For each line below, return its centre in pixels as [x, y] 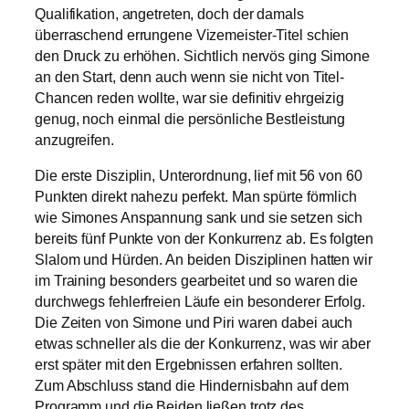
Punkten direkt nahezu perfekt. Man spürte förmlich [196, 197]
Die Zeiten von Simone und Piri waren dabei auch [194, 323]
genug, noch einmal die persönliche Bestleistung [190, 119]
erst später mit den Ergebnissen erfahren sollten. [189, 365]
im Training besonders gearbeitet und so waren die [197, 281]
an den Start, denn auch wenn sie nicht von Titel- [190, 77]
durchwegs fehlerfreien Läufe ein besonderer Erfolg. [200, 302]
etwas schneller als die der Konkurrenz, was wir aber [203, 344]
